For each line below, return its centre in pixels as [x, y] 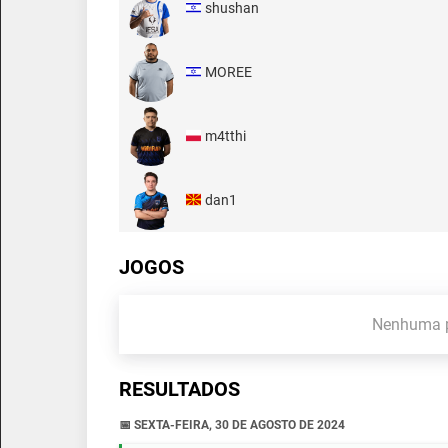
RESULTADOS [179, 389]
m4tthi [225, 135]
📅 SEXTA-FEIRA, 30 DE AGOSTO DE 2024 [232, 424]
